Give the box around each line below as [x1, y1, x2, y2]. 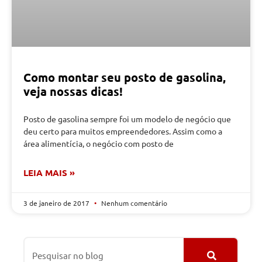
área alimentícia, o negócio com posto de [23, 137, 174, 149]
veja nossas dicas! [23, 83, 123, 99]
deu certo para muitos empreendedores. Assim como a [23, 125, 222, 136]
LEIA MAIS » [23, 166, 75, 178]
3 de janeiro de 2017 [23, 198, 91, 208]
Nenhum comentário [99, 198, 167, 208]
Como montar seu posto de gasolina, [23, 69, 226, 85]
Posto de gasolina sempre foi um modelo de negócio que [23, 113, 231, 124]
